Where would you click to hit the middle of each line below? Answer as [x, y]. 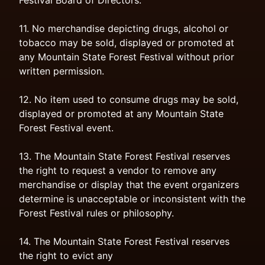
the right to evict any [66, 256]
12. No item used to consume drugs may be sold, [129, 99]
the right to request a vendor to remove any [118, 170]
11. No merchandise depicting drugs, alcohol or [124, 28]
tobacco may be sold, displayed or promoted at [127, 43]
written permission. [62, 71]
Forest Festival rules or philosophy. [96, 213]
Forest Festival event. [66, 128]
